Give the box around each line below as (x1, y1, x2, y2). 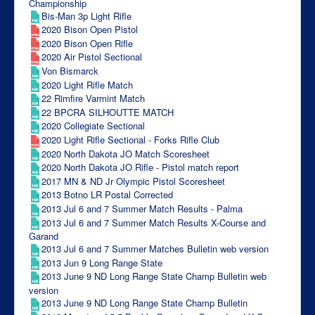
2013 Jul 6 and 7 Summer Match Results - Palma (41, 202, 243, 215)
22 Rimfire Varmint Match (41, 91, 145, 105)
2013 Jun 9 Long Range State (41, 255, 162, 269)
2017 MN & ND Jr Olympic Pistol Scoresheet (41, 174, 225, 188)
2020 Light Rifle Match (41, 77, 133, 91)
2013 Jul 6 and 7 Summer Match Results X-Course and (41, 215, 266, 229)
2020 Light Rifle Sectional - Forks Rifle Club (41, 133, 219, 147)
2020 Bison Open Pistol (41, 22, 138, 37)
